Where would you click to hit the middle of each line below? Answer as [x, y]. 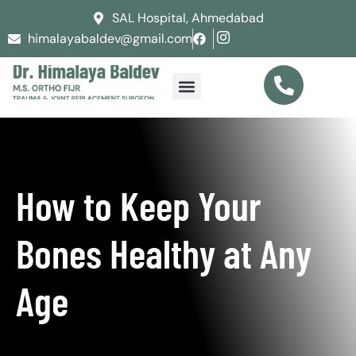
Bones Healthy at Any [164, 253]
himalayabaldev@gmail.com [110, 39]
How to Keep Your [139, 205]
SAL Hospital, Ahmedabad [188, 18]
